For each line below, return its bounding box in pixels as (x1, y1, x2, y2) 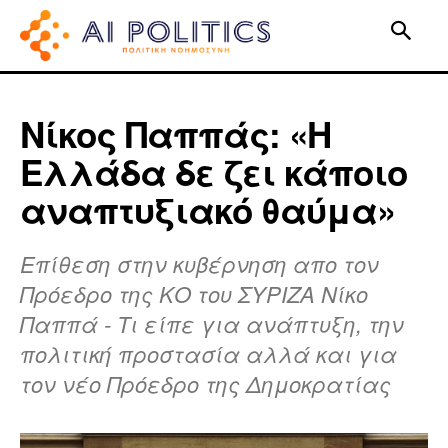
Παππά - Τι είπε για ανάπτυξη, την (20, 307, 404, 339)
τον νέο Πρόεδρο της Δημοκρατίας (20, 367, 391, 399)
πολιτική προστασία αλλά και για (20, 337, 397, 369)
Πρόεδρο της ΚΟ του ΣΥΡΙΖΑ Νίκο (20, 277, 368, 309)
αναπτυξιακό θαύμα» (20, 184, 395, 235)
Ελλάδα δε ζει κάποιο (20, 146, 407, 197)
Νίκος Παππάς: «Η (20, 108, 331, 159)
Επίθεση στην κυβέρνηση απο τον (20, 247, 379, 279)
